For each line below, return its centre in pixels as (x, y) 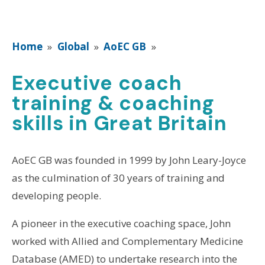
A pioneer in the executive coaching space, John (121, 224)
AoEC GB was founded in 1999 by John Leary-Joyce (129, 160)
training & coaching (113, 104)
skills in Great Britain (119, 124)
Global (73, 47)
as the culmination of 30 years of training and (118, 178)
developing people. (56, 196)
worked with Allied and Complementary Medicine (127, 241)
